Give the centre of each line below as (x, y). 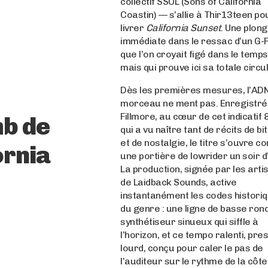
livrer (133, 28)
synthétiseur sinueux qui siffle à (189, 222)
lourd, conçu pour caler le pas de (192, 248)
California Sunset (183, 28)
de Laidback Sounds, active (179, 182)
